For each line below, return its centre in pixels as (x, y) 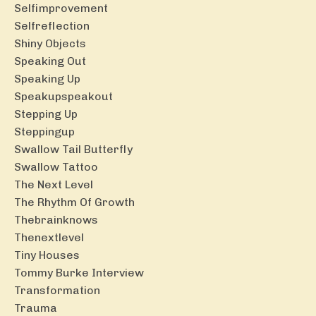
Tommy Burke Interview (79, 273)
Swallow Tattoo (56, 167)
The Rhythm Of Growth (74, 202)
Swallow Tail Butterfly (73, 150)
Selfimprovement (61, 8)
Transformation (57, 291)
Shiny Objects (50, 44)
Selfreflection (52, 26)
